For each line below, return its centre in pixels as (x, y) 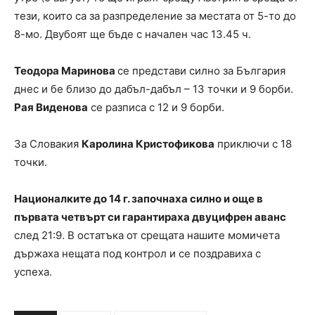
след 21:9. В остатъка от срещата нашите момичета (147, 235)
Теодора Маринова (66, 70)
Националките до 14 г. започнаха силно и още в (139, 198)
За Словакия (48, 143)
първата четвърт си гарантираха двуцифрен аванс (150, 217)
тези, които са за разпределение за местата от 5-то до (155, 15)
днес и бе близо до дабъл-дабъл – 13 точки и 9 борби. (154, 89)
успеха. (33, 271)
